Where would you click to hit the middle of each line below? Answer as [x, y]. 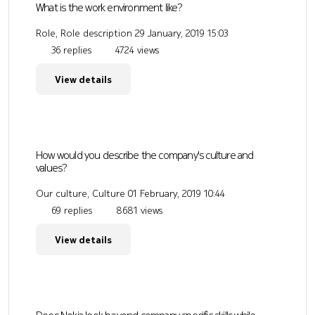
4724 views [136, 50]
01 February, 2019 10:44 [176, 194]
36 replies [70, 50]
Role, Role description [84, 33]
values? [52, 168]
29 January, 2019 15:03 [181, 33]
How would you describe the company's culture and [145, 155]
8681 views [138, 211]
